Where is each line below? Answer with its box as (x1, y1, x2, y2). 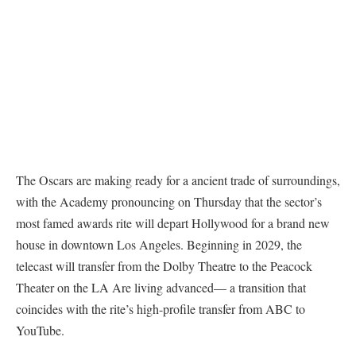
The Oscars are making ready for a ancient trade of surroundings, (16, 172, 340, 189)
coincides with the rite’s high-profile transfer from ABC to (16, 300, 305, 318)
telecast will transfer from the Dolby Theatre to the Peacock (16, 257, 312, 275)
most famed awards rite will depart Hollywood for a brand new (16, 215, 330, 232)
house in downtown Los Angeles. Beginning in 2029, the (16, 236, 302, 253)
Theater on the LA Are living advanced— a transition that (16, 279, 306, 296)
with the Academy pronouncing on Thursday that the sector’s (16, 193, 322, 211)
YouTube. (16, 322, 64, 339)
